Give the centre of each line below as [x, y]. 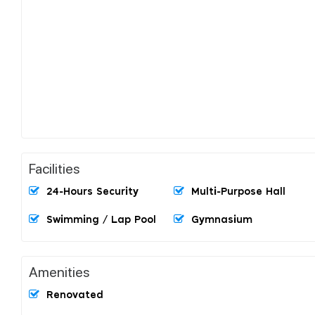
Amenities [59, 271]
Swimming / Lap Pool [101, 220]
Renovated [75, 295]
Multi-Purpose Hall [238, 192]
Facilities [54, 168]
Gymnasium [222, 220]
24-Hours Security [92, 192]
